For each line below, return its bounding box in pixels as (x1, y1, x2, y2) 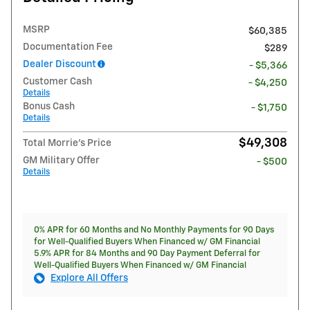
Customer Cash (23, 76, 92, 86)
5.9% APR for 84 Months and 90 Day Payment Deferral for (34, 248, 260, 258)
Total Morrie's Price (23, 138, 111, 148)
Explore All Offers (51, 273, 128, 283)
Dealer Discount (23, 59, 96, 69)
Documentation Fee (23, 42, 113, 52)
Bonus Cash (23, 101, 75, 111)
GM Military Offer (23, 155, 100, 165)
